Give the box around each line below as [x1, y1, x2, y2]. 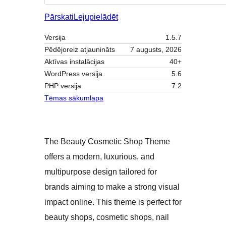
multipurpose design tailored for [44, 167, 157, 177]
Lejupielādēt [74, 13, 118, 22]
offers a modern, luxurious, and [44, 152, 154, 161]
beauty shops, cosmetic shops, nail [44, 213, 169, 222]
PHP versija [44, 82, 81, 90]
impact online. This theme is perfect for [44, 198, 182, 207]
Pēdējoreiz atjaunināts [44, 45, 115, 54]
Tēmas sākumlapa [44, 94, 103, 102]
